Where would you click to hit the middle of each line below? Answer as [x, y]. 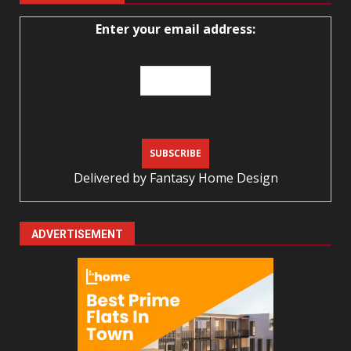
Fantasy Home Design [213, 177]
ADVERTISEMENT [77, 234]
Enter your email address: [175, 29]
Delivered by [111, 177]
